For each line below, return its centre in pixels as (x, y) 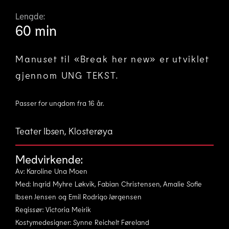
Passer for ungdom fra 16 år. (60, 103)
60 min (36, 30)
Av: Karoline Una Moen (51, 171)
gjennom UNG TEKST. (67, 75)
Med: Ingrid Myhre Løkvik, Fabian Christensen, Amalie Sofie (109, 184)
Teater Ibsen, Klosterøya (64, 131)
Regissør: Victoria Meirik (53, 209)
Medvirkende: (49, 159)
